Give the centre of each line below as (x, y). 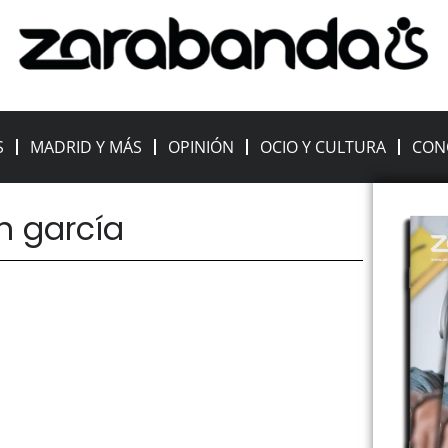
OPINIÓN (201, 147)
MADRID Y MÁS (86, 147)
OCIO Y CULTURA (323, 147)
